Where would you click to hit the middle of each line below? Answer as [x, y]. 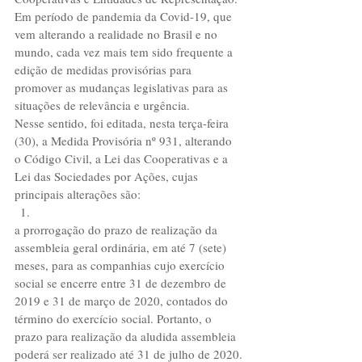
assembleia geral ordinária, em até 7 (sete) [122, 247]
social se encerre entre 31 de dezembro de [122, 283]
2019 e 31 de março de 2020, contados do [123, 301]
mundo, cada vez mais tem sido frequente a [125, 52]
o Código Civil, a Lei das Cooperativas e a [123, 158]
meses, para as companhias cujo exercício [121, 265]
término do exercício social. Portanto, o [115, 318]
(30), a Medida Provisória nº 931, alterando [125, 141]
